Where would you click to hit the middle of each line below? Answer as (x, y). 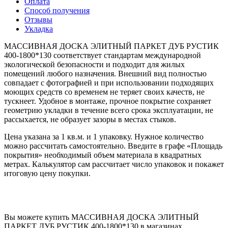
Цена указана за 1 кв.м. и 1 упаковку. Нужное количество (104, 136)
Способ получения (57, 10)
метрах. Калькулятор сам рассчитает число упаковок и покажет (114, 164)
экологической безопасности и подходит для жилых (94, 64)
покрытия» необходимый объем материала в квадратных (103, 155)
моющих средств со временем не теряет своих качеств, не (104, 92)
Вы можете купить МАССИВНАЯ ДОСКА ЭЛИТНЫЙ (102, 217)
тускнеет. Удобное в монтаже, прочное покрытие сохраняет (108, 101)
